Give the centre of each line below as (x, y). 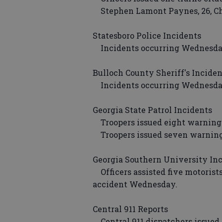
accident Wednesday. (135, 184)
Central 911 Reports (130, 209)
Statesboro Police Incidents (147, 36)
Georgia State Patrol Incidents (152, 110)
